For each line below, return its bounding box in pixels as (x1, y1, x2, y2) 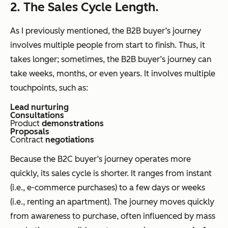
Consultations (10, 110, 64, 120)
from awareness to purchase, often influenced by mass (10, 211, 215, 221)
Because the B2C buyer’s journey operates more (10, 154, 191, 164)
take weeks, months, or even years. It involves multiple (10, 68, 215, 78)
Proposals (10, 126, 49, 136)
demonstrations (42, 118, 104, 128)
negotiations (45, 134, 94, 145)
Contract (10, 134, 45, 145)
